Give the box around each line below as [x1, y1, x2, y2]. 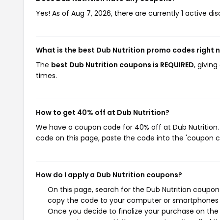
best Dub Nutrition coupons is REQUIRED [51, 59, 194, 70]
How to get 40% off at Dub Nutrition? [36, 107, 169, 117]
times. [36, 70, 57, 81]
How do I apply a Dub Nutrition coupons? [36, 169, 182, 180]
